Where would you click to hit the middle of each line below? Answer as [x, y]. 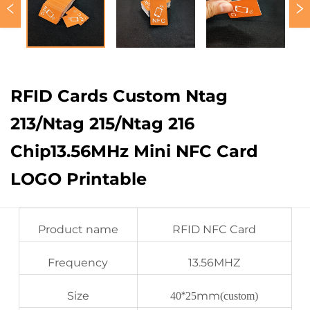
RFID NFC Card [214, 229]
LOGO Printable [79, 179]
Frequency [78, 263]
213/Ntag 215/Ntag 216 [102, 124]
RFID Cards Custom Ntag [119, 96]
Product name [78, 229]
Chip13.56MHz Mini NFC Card [134, 151]
